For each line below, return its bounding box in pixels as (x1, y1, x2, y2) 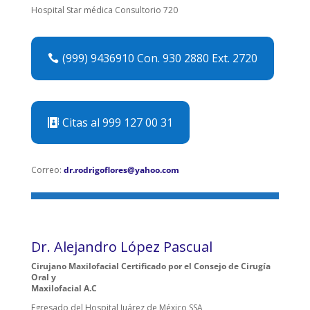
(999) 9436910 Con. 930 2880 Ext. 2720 (62, 50, 257, 66)
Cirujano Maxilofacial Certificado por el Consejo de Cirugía (30, 260, 271, 273)
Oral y (30, 271, 56, 284)
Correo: (30, 164, 64, 176)
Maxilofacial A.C (30, 282, 97, 295)
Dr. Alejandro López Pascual (30, 237, 212, 257)
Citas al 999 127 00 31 (62, 114, 173, 130)
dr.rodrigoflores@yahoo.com (63, 164, 179, 176)
